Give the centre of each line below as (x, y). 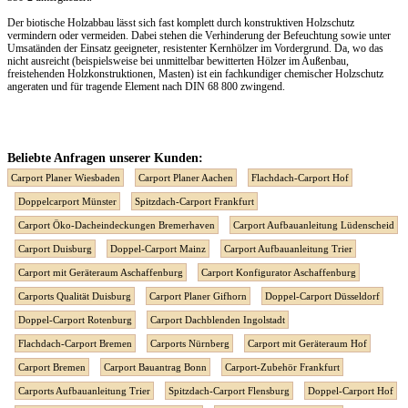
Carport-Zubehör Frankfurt (282, 367)
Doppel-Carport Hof (351, 391)
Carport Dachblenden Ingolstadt (218, 320)
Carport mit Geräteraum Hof (307, 344)
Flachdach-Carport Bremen (75, 344)
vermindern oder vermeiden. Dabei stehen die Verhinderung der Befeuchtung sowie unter (199, 36)
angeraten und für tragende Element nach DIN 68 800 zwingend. (146, 87)
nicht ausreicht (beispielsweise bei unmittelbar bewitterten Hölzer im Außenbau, (178, 61)
